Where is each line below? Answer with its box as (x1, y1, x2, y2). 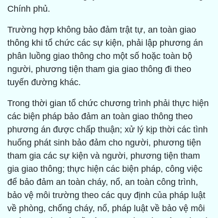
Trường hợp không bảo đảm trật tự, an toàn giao (7, 25, 196, 35)
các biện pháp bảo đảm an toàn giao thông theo (7, 111, 193, 122)
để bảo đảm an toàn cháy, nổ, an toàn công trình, (7, 177, 198, 187)
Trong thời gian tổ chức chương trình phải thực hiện (7, 98, 209, 109)
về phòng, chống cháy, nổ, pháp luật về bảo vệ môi (7, 203, 205, 214)
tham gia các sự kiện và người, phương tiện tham (7, 151, 200, 161)
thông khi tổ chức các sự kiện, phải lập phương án (7, 38, 203, 48)
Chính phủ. (7, 4, 50, 14)
